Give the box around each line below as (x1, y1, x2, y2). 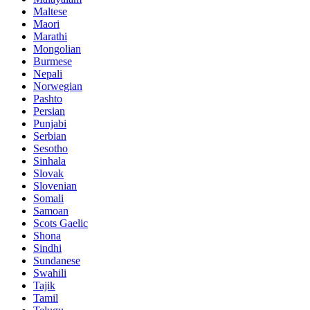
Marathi (33, 30, 67, 43)
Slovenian (33, 180, 77, 192)
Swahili (33, 267, 66, 280)
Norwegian (33, 80, 82, 93)
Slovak (33, 167, 64, 180)
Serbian (33, 130, 66, 143)
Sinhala (33, 155, 66, 167)
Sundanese (33, 255, 80, 267)
